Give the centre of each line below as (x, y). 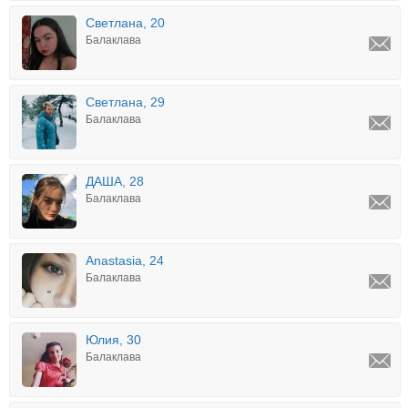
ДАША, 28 (115, 181)
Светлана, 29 (125, 102)
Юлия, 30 (113, 340)
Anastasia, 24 (125, 260)
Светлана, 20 (125, 23)
